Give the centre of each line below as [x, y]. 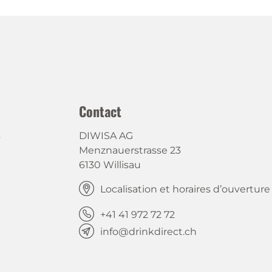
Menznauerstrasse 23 [130, 150]
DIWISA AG [106, 136]
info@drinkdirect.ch [148, 232]
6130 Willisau [110, 165]
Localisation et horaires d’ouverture [185, 189]
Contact [100, 111]
